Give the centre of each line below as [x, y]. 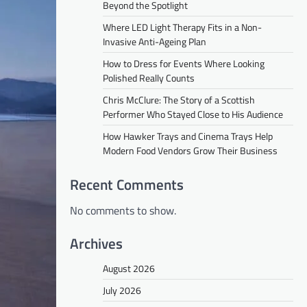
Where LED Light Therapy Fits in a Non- [182, 27]
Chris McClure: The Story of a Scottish [179, 99]
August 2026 [129, 268]
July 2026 [122, 290]
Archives [96, 243]
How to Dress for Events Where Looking [184, 63]
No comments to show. [123, 210]
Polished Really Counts [149, 77]
